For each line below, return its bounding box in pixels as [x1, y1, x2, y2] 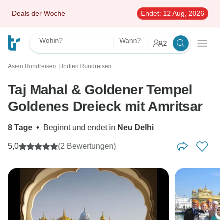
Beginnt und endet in [43, 123, 117, 132]
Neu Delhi [117, 123, 154, 132]
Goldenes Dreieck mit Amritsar [8, 99, 203, 114]
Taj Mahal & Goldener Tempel [8, 82, 192, 97]
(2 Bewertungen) [58, 142, 116, 150]
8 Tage [8, 123, 32, 132]
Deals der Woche [12, 9, 65, 17]
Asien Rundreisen [8, 63, 56, 70]
